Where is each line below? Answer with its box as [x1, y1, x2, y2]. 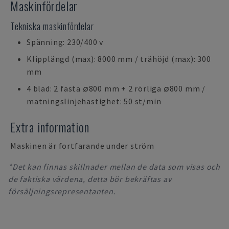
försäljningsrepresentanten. [8, 186, 116, 196]
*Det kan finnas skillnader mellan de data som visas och [8, 162, 220, 172]
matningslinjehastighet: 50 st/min [27, 96, 162, 106]
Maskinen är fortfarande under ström [10, 141, 154, 151]
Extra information [10, 118, 89, 136]
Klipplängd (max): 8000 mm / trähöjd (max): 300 [27, 54, 211, 64]
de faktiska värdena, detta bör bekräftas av [8, 174, 172, 184]
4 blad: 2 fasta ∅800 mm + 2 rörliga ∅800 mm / [27, 83, 205, 94]
